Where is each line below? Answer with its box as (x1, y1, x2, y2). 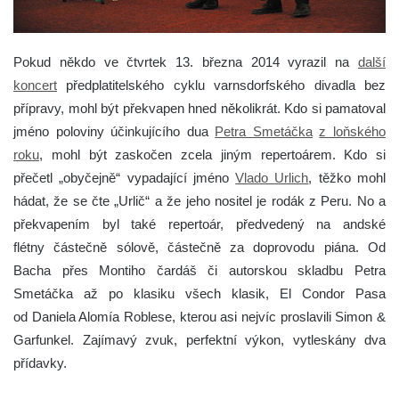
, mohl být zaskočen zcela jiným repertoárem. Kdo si (39, 146, 386, 162)
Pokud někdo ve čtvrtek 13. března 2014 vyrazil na (13, 53, 358, 69)
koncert (13, 77, 57, 93)
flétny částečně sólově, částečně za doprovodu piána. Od (13, 239, 386, 255)
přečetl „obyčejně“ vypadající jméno (13, 169, 236, 185)
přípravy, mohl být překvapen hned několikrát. (13, 100, 284, 116)
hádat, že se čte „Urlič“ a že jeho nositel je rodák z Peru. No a (13, 192, 386, 208)
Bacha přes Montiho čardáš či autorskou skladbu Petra (13, 262, 386, 278)
